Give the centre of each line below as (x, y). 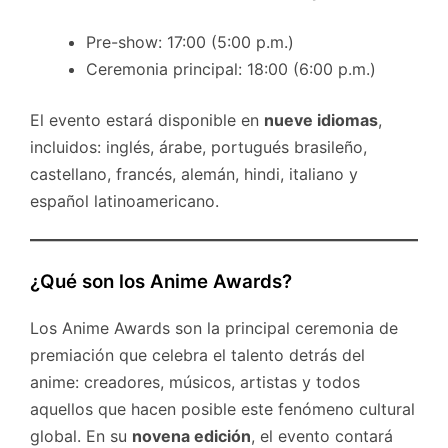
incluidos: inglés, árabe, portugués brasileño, (198, 146)
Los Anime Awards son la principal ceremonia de (214, 328)
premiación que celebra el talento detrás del (197, 355)
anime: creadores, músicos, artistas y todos (195, 382)
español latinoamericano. (124, 200)
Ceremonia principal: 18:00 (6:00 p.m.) (231, 68)
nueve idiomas (321, 119)
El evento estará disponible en (147, 119)
